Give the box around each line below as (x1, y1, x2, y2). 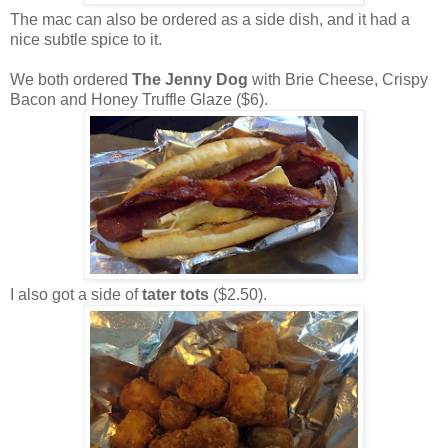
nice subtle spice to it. (10, 31, 162, 49)
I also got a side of (10, 286, 142, 304)
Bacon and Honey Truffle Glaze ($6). (10, 91, 268, 109)
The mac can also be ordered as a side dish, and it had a (10, 11, 410, 29)
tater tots (142, 286, 209, 304)
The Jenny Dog (132, 71, 248, 89)
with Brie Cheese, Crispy (248, 71, 428, 89)
